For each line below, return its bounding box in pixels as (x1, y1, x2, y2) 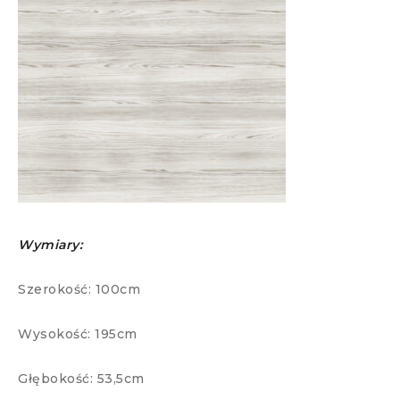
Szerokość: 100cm (18, 281, 140, 297)
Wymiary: (18, 237, 82, 253)
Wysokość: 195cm (18, 326, 137, 342)
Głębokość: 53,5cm (18, 371, 145, 387)
